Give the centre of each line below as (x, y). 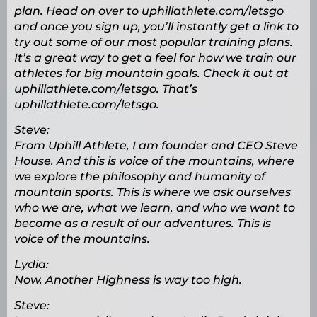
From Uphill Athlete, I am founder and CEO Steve (156, 146)
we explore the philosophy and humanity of (140, 177)
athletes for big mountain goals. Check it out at (151, 74)
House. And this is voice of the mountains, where (154, 161)
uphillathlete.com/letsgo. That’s (106, 89)
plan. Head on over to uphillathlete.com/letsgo (149, 11)
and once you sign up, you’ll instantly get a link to (156, 27)
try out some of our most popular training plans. (154, 42)
